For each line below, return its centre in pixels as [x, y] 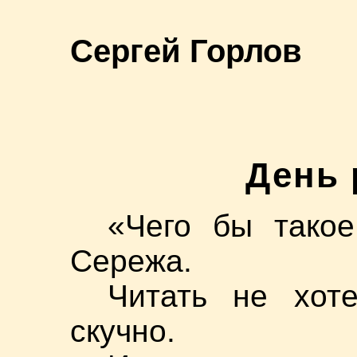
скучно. [123, 331]
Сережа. [131, 261]
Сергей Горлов [186, 51]
